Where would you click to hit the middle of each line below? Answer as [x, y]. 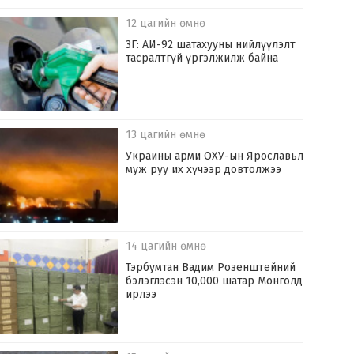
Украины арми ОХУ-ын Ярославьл [215, 156]
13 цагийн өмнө [166, 135]
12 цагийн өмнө [166, 24]
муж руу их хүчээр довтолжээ [204, 170]
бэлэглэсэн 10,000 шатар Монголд [215, 281]
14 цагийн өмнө [166, 247]
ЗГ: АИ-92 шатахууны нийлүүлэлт [211, 45]
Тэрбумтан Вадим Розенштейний [211, 268]
